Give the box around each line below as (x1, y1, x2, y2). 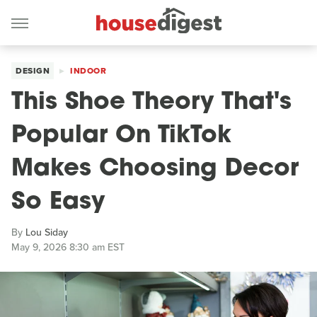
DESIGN (16, 64, 50, 77)
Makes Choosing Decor (11, 157, 299, 182)
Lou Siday (25, 225, 68, 240)
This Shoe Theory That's (11, 91, 292, 115)
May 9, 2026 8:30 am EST (11, 240, 125, 255)
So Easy (11, 190, 105, 215)
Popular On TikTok (11, 124, 231, 149)
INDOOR (70, 64, 106, 77)
